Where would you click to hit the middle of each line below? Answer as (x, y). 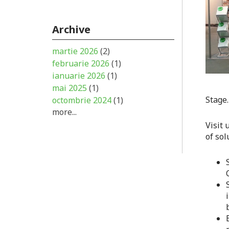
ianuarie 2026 (80, 76)
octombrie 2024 (83, 100)
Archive (71, 29)
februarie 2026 (82, 63)
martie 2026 (76, 51)
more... (64, 112)
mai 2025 (71, 88)
